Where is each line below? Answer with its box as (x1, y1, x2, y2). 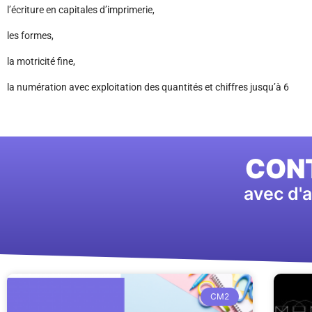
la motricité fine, (7, 56, 75, 68)
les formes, (7, 30, 54, 42)
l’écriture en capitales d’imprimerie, (7, 4, 155, 16)
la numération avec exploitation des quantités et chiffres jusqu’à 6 (7, 81, 289, 93)
